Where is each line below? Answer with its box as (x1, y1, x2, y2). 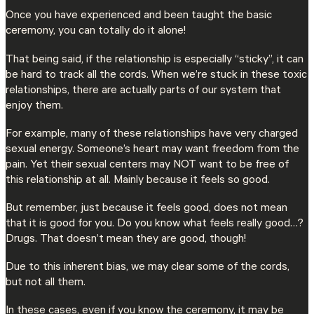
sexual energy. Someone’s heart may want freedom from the (6, 143, 299, 156)
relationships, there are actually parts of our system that (6, 84, 281, 97)
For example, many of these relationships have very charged (6, 128, 298, 141)
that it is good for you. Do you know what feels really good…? (6, 217, 303, 231)
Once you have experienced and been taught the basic (6, 10, 272, 23)
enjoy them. (6, 100, 63, 113)
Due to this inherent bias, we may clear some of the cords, (6, 261, 289, 275)
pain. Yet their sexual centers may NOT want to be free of (6, 158, 289, 172)
